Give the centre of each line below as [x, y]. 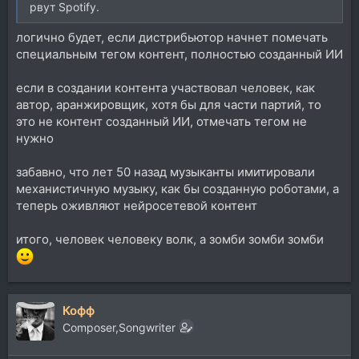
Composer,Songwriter [119, 328]
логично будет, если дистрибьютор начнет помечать [172, 38]
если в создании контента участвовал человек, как [165, 88]
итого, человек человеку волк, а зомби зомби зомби [170, 240]
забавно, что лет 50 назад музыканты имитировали [165, 172]
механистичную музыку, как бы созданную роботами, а [177, 189]
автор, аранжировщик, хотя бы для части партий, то [169, 105]
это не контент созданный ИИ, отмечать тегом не [161, 122]
